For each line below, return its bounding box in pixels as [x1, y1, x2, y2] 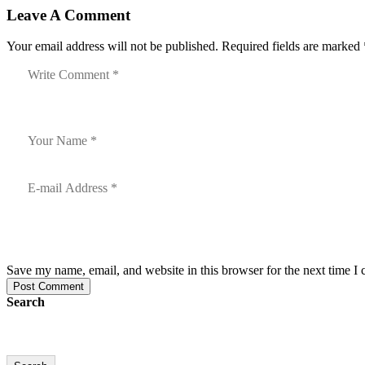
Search [7, 295, 45, 310]
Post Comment [13, 280, 84, 293]
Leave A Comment [7, 6, 130, 24]
